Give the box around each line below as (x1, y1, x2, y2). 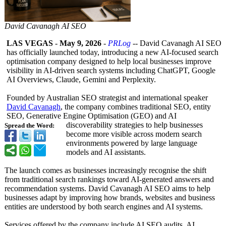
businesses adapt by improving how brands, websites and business (5, 193, 215, 202)
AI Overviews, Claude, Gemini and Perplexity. (7, 75, 156, 84)
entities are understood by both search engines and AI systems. (5, 202, 203, 211)
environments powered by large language (66, 139, 197, 147)
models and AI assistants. (66, 148, 146, 156)
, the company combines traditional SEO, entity (61, 102, 211, 111)
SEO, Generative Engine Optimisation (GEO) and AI (7, 111, 177, 120)
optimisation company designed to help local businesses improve (7, 57, 211, 66)
